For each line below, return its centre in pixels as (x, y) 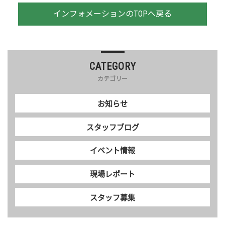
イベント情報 (113, 150)
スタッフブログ (113, 127)
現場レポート (113, 174)
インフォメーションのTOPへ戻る (113, 14)
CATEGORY (113, 67)
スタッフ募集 (113, 197)
